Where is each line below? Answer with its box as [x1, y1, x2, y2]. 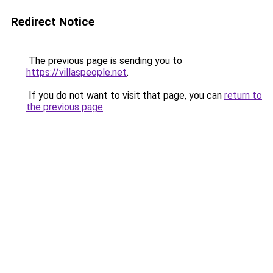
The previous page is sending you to [26, 55, 182, 66]
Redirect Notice [11, 15, 94, 29]
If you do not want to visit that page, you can [26, 90, 224, 101]
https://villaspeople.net [26, 66, 127, 78]
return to [224, 90, 262, 101]
